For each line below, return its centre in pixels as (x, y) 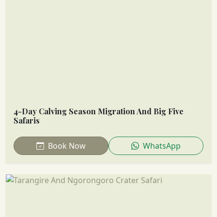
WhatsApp (161, 146)
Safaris (27, 120)
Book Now (66, 146)
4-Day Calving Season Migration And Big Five (99, 111)
